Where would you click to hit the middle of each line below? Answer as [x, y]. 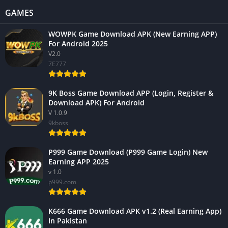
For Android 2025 [78, 43]
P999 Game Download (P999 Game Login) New [128, 152]
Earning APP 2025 [79, 161]
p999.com [62, 182]
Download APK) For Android [96, 102]
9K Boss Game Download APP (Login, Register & [131, 93]
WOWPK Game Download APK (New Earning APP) [133, 34]
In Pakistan [68, 220]
